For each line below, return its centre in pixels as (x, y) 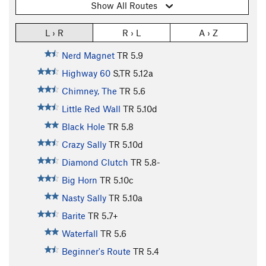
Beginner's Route (96, 251)
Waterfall (80, 233)
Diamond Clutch (95, 162)
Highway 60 (86, 73)
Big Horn (79, 180)
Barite (73, 215)
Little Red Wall (91, 108)
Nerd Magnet (88, 55)
